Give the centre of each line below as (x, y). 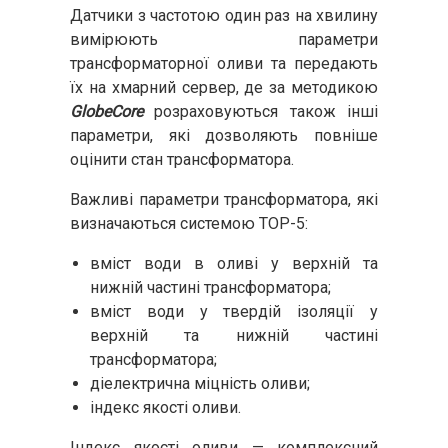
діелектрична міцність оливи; (200, 383)
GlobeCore (106, 111)
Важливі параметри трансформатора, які (224, 199)
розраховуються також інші (260, 111)
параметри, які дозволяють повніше (224, 135)
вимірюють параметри (224, 39)
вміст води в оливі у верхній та (234, 263)
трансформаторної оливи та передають (224, 63)
